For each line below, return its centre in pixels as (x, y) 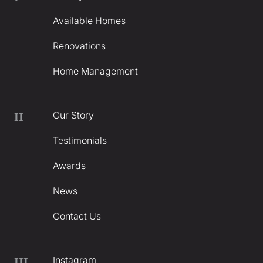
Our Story (73, 115)
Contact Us (77, 216)
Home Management (95, 71)
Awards (69, 166)
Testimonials (80, 141)
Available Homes (89, 21)
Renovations (79, 46)
